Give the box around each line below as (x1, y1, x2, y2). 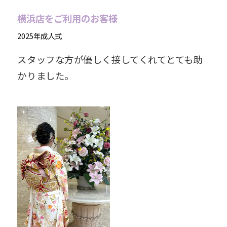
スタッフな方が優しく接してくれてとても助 (17, 52, 203, 66)
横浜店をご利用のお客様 (17, 12, 118, 25)
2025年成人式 (17, 30, 62, 41)
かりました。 (17, 68, 74, 82)
